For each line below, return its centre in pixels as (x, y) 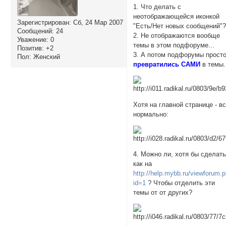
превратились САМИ (167, 65)
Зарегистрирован (43, 22)
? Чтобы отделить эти (181, 183)
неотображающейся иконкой (177, 17)
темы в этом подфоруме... (174, 45)
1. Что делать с (157, 7)
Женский (45, 56)
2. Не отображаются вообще (177, 36)
